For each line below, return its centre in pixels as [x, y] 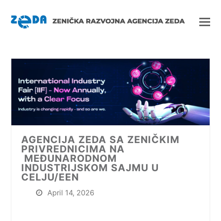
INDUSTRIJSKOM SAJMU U [90, 167]
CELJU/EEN [50, 177]
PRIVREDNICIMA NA [73, 149]
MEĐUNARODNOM [69, 158]
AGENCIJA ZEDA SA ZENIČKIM [101, 139]
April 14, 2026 [71, 193]
